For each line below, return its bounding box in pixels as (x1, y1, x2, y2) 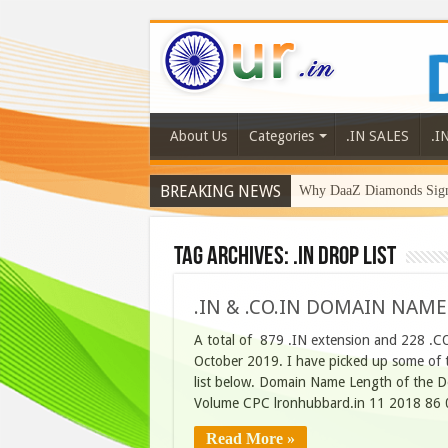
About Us (169, 128, 227, 145)
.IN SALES (345, 128, 409, 145)
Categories (248, 128, 314, 145)
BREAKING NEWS (159, 182, 281, 202)
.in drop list (292, 244, 396, 272)
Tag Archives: (173, 244, 293, 272)
